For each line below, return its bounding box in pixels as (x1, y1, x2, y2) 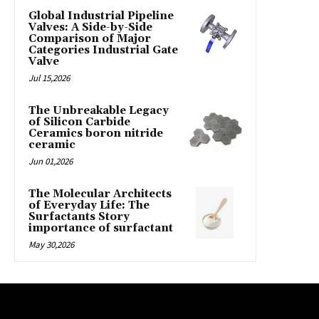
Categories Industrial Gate (28, 43, 178, 57)
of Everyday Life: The (28, 198, 150, 212)
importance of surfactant (28, 221, 173, 235)
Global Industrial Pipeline (28, 9, 174, 23)
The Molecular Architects (28, 187, 172, 201)
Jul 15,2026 (28, 71, 70, 84)
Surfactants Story (28, 209, 130, 224)
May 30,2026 (28, 238, 74, 251)
